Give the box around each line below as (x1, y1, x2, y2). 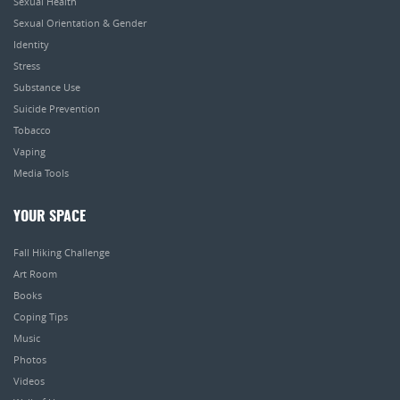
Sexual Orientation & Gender (13, 16, 146, 30)
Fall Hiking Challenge (13, 246, 110, 260)
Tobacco (13, 123, 51, 137)
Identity (13, 37, 49, 52)
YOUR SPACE (13, 210, 86, 225)
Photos (13, 353, 46, 367)
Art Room (13, 267, 57, 281)
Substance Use (13, 80, 80, 95)
